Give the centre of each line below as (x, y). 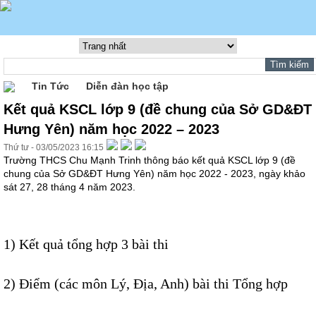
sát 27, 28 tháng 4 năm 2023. (69, 187)
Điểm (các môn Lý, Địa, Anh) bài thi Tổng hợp (153, 284)
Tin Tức (50, 86)
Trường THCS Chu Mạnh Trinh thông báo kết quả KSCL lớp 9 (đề (150, 160)
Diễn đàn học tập (127, 86)
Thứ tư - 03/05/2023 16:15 (54, 147)
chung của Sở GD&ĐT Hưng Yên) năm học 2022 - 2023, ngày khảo (154, 174)
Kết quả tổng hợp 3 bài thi (94, 244)
